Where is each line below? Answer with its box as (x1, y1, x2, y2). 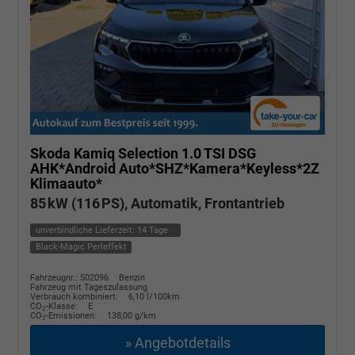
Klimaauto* (30, 175, 102, 193)
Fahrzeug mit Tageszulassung (30, 282, 147, 293)
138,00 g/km (107, 311, 156, 322)
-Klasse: (46, 301, 78, 312)
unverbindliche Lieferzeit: (35, 224, 137, 235)
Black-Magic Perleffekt (35, 242, 127, 253)
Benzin (119, 273, 145, 284)
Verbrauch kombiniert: (30, 292, 120, 303)
